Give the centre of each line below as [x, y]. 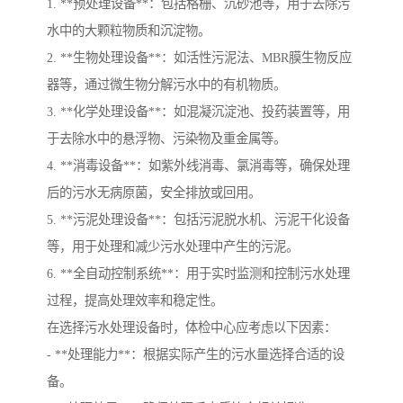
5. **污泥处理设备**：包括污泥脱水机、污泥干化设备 [198, 220]
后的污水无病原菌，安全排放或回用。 [154, 193]
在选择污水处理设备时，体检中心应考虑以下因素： [192, 328]
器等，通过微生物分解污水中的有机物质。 [166, 85]
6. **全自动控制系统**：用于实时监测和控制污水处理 [198, 274]
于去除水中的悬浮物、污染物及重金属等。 [166, 139]
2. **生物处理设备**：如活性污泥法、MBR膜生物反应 [199, 58]
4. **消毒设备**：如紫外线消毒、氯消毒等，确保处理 [198, 166]
